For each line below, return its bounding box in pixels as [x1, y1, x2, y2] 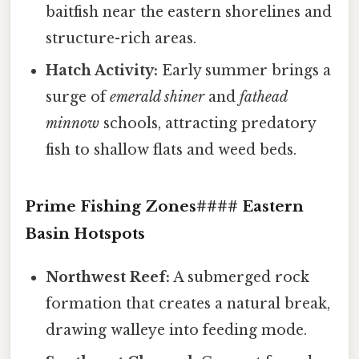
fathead [240, 87, 288, 106]
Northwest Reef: [46, 268, 171, 286]
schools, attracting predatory [99, 114, 317, 132]
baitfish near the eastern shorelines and [46, 2, 333, 21]
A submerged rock [170, 268, 310, 286]
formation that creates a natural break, [46, 294, 331, 313]
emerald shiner [110, 87, 205, 106]
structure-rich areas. [46, 29, 197, 47]
